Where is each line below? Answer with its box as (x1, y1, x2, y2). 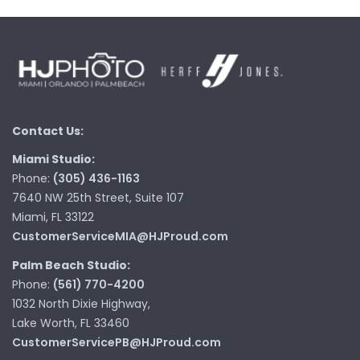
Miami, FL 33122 (12, 209, 94, 226)
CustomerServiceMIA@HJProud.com (12, 228, 228, 245)
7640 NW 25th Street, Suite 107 (12, 190, 184, 207)
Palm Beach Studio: (12, 256, 130, 273)
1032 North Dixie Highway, (12, 295, 150, 312)
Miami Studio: (12, 151, 95, 168)
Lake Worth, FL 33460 (12, 314, 129, 331)
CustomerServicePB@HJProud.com (12, 333, 221, 350)
